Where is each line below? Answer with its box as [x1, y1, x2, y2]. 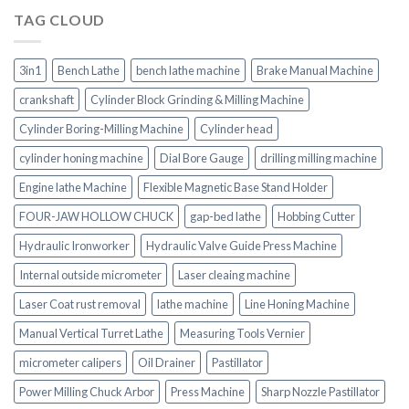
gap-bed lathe [190, 209, 261, 225]
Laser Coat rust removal [19, 297, 141, 312]
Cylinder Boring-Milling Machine [19, 121, 184, 137]
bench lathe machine [136, 63, 240, 79]
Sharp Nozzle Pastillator [261, 384, 380, 400]
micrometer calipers [19, 355, 121, 371]
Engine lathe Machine [19, 180, 127, 195]
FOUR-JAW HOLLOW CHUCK [19, 209, 173, 225]
